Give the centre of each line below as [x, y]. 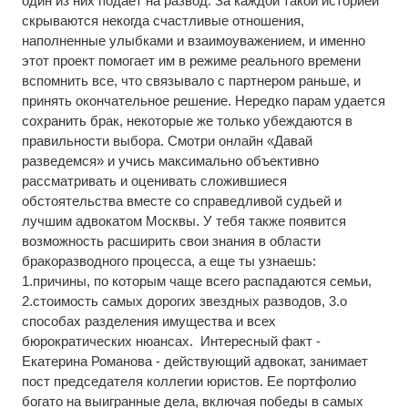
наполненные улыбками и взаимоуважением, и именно [194, 40]
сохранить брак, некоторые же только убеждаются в [187, 120]
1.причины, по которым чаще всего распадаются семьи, [197, 280]
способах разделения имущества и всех [149, 321]
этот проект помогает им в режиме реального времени [191, 60]
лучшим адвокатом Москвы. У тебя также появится [184, 220]
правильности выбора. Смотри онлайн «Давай [167, 140]
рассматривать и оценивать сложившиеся [154, 180]
